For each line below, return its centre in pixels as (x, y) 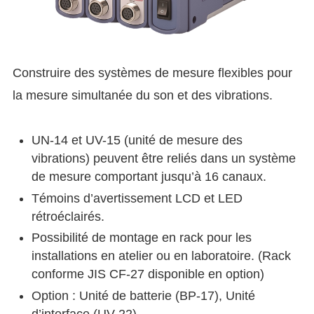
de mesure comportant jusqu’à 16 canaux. (149, 177)
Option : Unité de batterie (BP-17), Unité (143, 295)
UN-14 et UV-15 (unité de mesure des (137, 141)
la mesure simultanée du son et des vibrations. (142, 95)
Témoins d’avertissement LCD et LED (137, 198)
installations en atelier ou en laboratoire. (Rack (161, 256)
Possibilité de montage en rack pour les (141, 238)
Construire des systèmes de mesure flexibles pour (152, 73)
